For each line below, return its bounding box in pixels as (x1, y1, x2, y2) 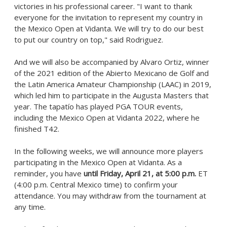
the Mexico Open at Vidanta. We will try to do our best (14, 23, 204, 33)
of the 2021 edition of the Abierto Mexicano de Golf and (14, 68, 209, 78)
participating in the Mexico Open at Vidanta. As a (14, 157, 182, 167)
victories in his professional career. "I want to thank (14, 1, 192, 11)
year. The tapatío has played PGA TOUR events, (14, 101, 183, 111)
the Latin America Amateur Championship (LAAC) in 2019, (14, 79, 211, 89)
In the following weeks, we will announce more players (14, 146, 203, 156)
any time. (14, 202, 48, 212)
